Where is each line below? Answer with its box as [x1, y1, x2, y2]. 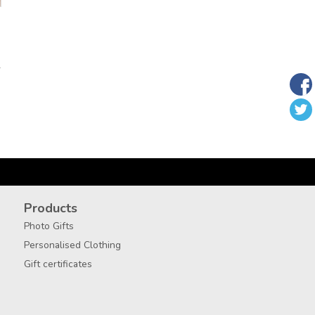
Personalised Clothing [24, 238, 121, 252]
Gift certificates [24, 257, 92, 271]
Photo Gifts [24, 219, 74, 233]
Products [24, 200, 77, 217]
